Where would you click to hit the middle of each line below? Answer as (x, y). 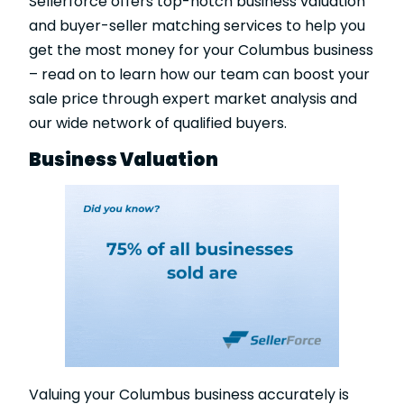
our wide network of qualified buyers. (158, 124)
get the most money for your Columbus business (201, 50)
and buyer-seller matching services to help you (197, 26)
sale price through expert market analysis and (193, 99)
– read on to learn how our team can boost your (199, 75)
